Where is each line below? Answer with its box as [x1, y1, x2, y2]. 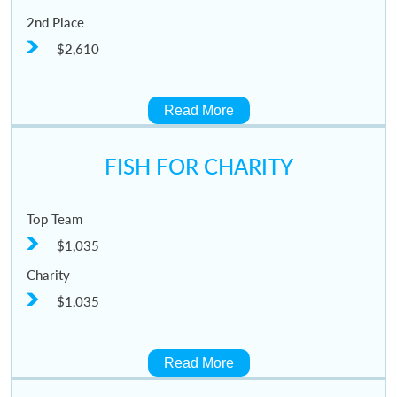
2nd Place [26, 13, 84, 30]
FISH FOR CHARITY [104, 152, 293, 179]
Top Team [26, 210, 82, 227]
